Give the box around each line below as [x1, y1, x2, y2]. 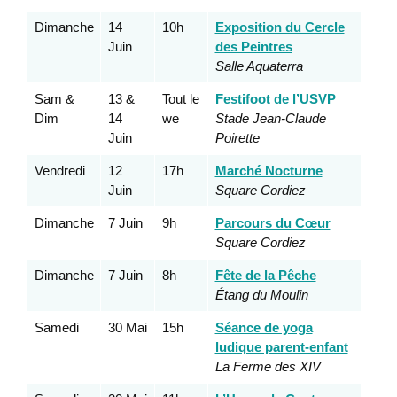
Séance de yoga [214, 320, 313, 336]
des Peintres [214, 39, 292, 55]
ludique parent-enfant [214, 339, 348, 355]
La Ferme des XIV [214, 359, 321, 375]
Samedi [34, 320, 79, 336]
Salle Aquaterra [214, 58, 303, 74]
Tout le [161, 91, 199, 107]
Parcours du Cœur [214, 215, 331, 231]
